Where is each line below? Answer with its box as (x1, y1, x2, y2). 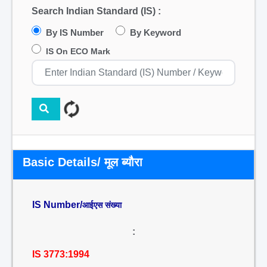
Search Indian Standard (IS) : (32, 6, 161, 16)
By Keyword (130, 27, 181, 38)
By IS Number (46, 27, 104, 38)
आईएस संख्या (82, 200, 122, 210)
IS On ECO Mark (46, 46, 110, 56)
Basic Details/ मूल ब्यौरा (23, 156, 142, 169)
